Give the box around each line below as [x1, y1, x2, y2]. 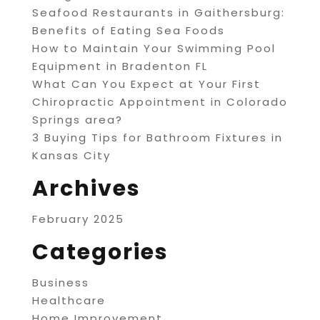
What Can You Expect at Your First [31, 76, 261, 92]
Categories [31, 237, 169, 268]
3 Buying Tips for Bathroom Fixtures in [31, 130, 283, 146]
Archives [31, 174, 141, 204]
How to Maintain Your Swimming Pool [31, 41, 276, 56]
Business [31, 275, 89, 291]
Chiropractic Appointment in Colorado [31, 94, 288, 110]
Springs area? [31, 112, 123, 128]
